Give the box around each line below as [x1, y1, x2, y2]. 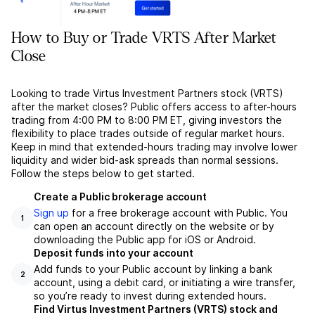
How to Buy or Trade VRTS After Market [11, 30, 277, 47]
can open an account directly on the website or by [34, 220, 274, 233]
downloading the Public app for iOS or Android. [34, 233, 256, 246]
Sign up [34, 207, 69, 219]
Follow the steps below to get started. [11, 167, 195, 180]
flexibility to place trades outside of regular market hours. [11, 127, 285, 140]
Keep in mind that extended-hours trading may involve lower [11, 141, 297, 153]
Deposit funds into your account [34, 247, 193, 259]
